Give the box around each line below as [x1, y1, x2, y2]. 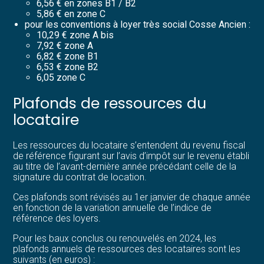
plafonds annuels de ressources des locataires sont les [13, 243, 241, 255]
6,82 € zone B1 [37, 50, 99, 62]
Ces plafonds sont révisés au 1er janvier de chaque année [13, 192, 251, 203]
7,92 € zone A [37, 39, 94, 51]
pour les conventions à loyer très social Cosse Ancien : [25, 18, 251, 30]
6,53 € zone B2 [37, 61, 99, 72]
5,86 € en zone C [37, 8, 106, 19]
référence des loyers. [13, 213, 101, 225]
